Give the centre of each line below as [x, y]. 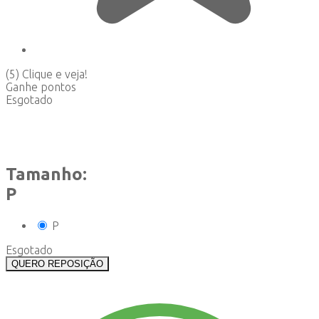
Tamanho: [46, 174]
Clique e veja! [55, 74]
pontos [58, 87]
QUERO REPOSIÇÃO [57, 264]
